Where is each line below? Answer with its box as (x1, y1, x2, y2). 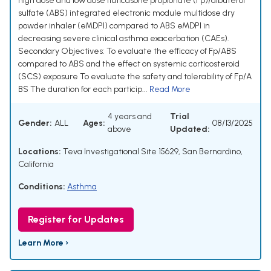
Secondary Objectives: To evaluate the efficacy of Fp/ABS (18, 46, 237, 57)
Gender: (18, 117, 52, 128)
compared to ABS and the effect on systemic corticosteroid (18, 59, 240, 70)
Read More (149, 84, 191, 95)
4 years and (108, 111, 152, 122)
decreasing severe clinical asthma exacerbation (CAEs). (18, 33, 229, 44)
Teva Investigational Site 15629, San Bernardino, (61, 146, 243, 157)
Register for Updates (28, 214, 124, 226)
